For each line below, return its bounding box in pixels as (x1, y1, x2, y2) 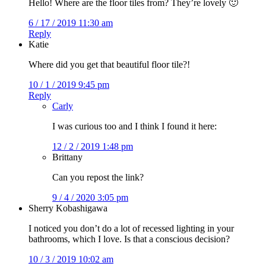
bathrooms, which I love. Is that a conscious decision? (28, 233, 230, 244)
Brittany (52, 151, 83, 162)
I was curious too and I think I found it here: (52, 121, 217, 131)
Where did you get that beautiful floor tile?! (28, 59, 190, 69)
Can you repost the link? (52, 172, 144, 182)
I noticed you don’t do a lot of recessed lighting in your (28, 223, 234, 233)
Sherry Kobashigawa (28, 202, 107, 213)
